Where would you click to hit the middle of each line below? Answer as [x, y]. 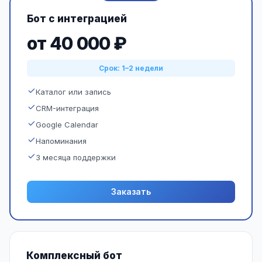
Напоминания [61, 141]
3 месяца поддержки [76, 157]
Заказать [131, 192]
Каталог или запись [73, 92]
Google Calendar [67, 125]
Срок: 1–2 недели [131, 68]
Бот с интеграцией [77, 19]
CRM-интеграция [67, 108]
